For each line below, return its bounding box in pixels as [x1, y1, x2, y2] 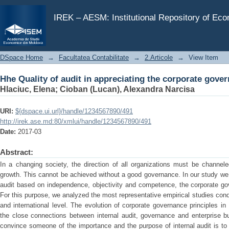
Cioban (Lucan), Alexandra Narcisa [60, 85, 195, 94]
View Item [189, 54, 218, 61]
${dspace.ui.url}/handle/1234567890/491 [15, 107, 133, 115]
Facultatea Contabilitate [59, 54, 129, 61]
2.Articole [145, 54, 173, 61]
